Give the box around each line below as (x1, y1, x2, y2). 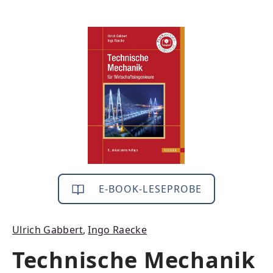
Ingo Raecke (88, 223, 147, 236)
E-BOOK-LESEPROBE (95, 182, 202, 196)
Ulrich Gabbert (12, 223, 83, 236)
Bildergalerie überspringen (12, 27, 147, 40)
